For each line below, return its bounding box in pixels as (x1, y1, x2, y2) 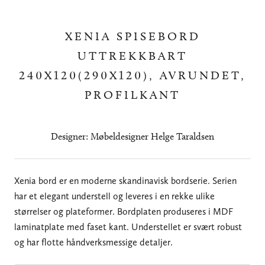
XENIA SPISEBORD (64, 28, 201, 43)
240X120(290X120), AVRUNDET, (19, 67, 246, 82)
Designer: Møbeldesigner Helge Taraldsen (51, 130, 214, 142)
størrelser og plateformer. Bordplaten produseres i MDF (14, 205, 233, 217)
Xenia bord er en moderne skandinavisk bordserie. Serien (14, 174, 237, 186)
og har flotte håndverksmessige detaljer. (14, 236, 173, 248)
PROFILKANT (85, 87, 180, 102)
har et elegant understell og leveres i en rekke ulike (14, 190, 215, 202)
